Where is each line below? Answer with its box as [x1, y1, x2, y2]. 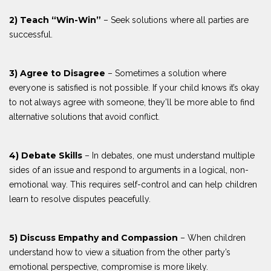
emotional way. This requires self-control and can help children [9, 179, 257, 189]
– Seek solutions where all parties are [103, 15, 249, 25]
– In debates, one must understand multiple [85, 150, 255, 160]
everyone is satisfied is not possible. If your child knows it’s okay [9, 82, 260, 93]
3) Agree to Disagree [9, 67, 108, 79]
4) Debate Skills [9, 149, 85, 161]
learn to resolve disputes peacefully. [9, 194, 151, 204]
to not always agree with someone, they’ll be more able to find [9, 97, 255, 107]
